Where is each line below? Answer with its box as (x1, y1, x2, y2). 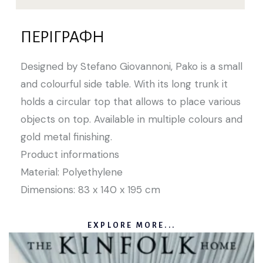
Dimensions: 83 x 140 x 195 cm (21, 183, 160, 196)
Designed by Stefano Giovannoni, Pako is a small (21, 59, 242, 73)
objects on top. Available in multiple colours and (21, 112, 242, 126)
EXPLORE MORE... (87, 221, 176, 230)
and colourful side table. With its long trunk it (21, 77, 228, 90)
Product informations (21, 147, 119, 161)
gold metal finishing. (21, 130, 112, 143)
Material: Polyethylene (21, 165, 123, 178)
